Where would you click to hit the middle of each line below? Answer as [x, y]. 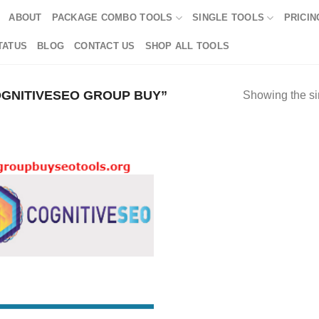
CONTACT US [105, 46]
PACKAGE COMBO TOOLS [112, 17]
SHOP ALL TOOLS [187, 46]
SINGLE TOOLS [229, 17]
